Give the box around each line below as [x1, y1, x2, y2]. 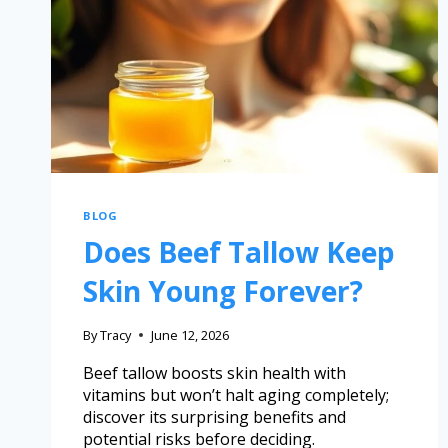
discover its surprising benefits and [83, 405, 346, 428]
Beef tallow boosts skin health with [83, 361, 346, 384]
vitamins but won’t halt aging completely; [83, 383, 389, 406]
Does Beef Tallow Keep [83, 232, 395, 271]
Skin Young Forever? [83, 271, 363, 310]
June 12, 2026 [151, 325, 230, 344]
